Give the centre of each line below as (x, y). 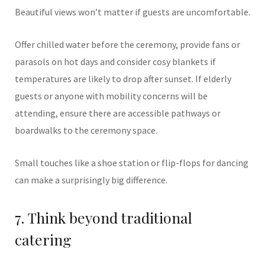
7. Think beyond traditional (104, 217)
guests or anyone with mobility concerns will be (111, 96)
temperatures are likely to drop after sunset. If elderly (123, 79)
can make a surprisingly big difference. (91, 180)
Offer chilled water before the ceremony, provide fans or (127, 44)
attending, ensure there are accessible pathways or (118, 113)
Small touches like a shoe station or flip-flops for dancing (132, 163)
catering (43, 239)
